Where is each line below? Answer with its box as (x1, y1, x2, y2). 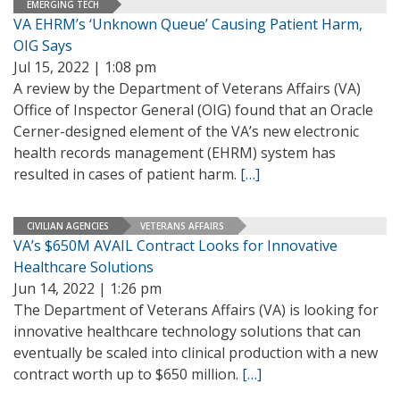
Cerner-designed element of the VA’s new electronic (13, 121, 359, 141)
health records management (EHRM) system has (13, 143, 336, 162)
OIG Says (13, 36, 72, 55)
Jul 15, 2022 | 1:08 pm (13, 57, 156, 77)
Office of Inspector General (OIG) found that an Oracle (13, 100, 373, 120)
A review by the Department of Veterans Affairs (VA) (13, 79, 361, 98)
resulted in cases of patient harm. (13, 164, 240, 184)
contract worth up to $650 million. (13, 364, 242, 384)
